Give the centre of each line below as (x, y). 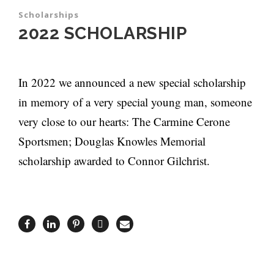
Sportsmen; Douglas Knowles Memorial (112, 141)
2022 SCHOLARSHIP (102, 34)
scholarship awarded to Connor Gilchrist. (114, 161)
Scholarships (49, 15)
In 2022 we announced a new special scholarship (132, 83)
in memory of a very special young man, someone (135, 102)
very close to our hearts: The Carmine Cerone (124, 122)
